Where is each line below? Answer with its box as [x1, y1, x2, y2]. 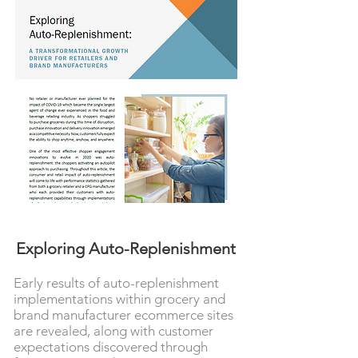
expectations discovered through [14, 339, 208, 355]
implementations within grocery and [14, 291, 225, 307]
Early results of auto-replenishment [14, 275, 219, 291]
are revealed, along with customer [14, 323, 213, 339]
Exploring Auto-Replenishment [16, 239, 236, 258]
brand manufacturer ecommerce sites [14, 307, 233, 323]
